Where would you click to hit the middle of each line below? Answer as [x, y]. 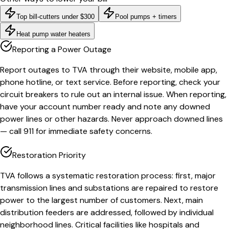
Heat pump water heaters [53, 34]
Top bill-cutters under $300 [55, 17]
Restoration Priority [49, 155]
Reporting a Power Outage [62, 50]
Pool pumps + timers [146, 17]
